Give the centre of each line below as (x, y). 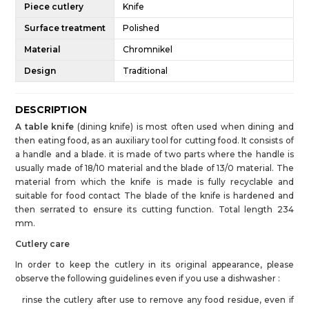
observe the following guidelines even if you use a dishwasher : (148, 278)
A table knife (45, 126)
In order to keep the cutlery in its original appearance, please (154, 264)
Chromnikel (148, 49)
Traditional (146, 70)
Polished (141, 28)
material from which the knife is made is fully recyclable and (154, 181)
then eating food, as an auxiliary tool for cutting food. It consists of (154, 140)
